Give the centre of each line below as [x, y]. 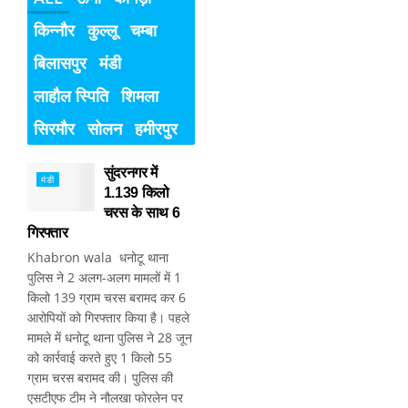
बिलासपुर [60, 63]
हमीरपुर [156, 129]
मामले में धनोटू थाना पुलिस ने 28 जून [110, 338]
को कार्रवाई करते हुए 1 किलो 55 [100, 358]
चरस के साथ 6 [142, 213]
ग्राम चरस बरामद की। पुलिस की [100, 378]
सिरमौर [54, 129]
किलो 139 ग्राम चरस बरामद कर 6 [107, 298]
